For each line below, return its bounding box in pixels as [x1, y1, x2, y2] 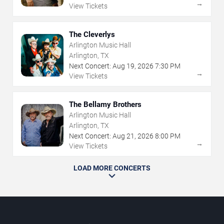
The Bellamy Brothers [69, 100, 141, 109]
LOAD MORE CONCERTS [73, 164, 150, 172]
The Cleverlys [69, 30, 115, 39]
